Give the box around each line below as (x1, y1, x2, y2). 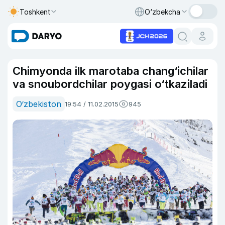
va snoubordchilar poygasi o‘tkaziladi (13, 77, 207, 90)
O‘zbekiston (16, 99, 61, 109)
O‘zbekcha (145, 7, 180, 16)
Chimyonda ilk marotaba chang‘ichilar (13, 64, 208, 77)
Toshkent (20, 7, 51, 16)
